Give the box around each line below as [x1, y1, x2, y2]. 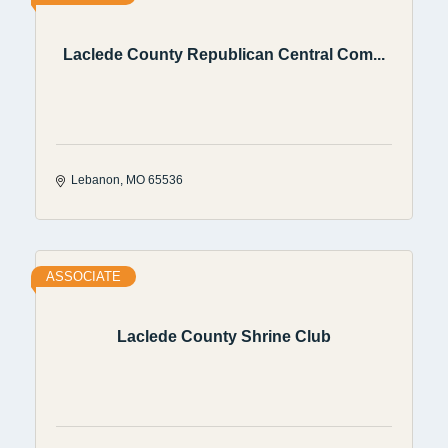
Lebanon [71, 172, 120, 187]
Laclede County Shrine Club [117, 328, 331, 346]
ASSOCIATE [46, 268, 121, 284]
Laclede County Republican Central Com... [63, 46, 385, 64]
